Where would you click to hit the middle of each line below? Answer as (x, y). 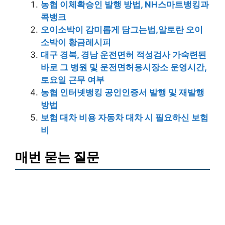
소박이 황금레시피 (76, 42)
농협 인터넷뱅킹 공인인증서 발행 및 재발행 (123, 92)
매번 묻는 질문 (57, 157)
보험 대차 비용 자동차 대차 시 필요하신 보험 (125, 118)
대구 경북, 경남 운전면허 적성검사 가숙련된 (124, 55)
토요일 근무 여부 (73, 80)
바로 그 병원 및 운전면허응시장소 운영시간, (124, 67)
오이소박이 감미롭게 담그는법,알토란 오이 (122, 30)
